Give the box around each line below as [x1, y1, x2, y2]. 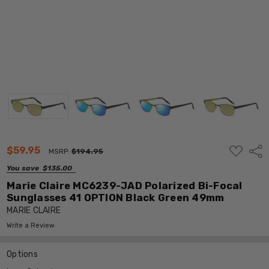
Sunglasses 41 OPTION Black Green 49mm [7, 191, 225, 204]
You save [7, 163, 40, 172]
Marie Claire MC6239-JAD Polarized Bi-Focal [7, 179, 243, 192]
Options [7, 249, 38, 259]
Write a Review [7, 221, 55, 229]
